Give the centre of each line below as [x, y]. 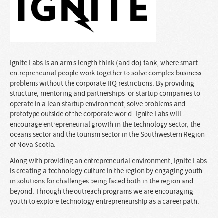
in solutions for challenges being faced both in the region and [101, 181]
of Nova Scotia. [33, 145]
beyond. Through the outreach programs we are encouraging [101, 191]
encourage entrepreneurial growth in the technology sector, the [105, 124]
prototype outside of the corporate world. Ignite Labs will [95, 114]
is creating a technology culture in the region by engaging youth [106, 171]
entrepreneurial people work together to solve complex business [106, 73]
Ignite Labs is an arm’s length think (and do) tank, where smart [104, 63]
